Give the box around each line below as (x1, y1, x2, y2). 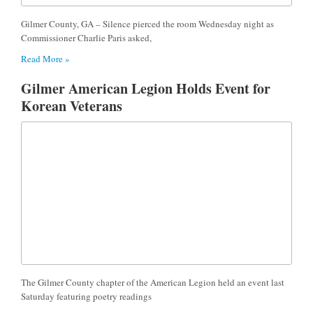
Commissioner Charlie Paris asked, (21, 31, 152, 44)
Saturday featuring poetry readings (21, 289, 152, 303)
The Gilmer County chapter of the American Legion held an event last (21, 275, 284, 289)
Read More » (21, 52, 70, 65)
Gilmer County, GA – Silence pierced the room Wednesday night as (21, 17, 274, 30)
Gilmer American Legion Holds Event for (21, 78, 270, 99)
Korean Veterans (21, 95, 122, 116)
